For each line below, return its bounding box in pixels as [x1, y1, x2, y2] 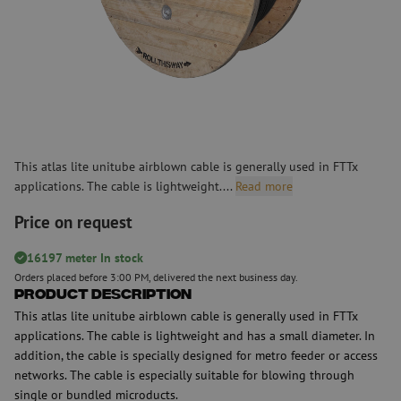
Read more [235, 176, 293, 194]
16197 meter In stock [27, 248, 143, 266]
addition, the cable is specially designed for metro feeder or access [14, 346, 378, 363]
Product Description [14, 286, 192, 304]
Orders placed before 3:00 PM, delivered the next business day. [14, 269, 298, 284]
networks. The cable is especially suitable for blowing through [14, 365, 354, 383]
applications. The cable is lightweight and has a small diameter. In [14, 326, 375, 344]
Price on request [14, 210, 132, 233]
